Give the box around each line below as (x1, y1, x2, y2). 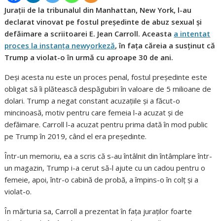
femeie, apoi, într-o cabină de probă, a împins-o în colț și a (4, 175, 199, 185)
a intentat (174, 29, 211, 39)
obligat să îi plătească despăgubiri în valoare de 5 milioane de (4, 84, 212, 94)
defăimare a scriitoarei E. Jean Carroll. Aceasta (4, 29, 174, 39)
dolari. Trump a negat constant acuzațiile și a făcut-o (4, 96, 181, 106)
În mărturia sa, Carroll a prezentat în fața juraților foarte (4, 206, 192, 217)
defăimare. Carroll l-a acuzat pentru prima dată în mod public (4, 119, 208, 130)
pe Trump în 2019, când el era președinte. (4, 131, 147, 142)
